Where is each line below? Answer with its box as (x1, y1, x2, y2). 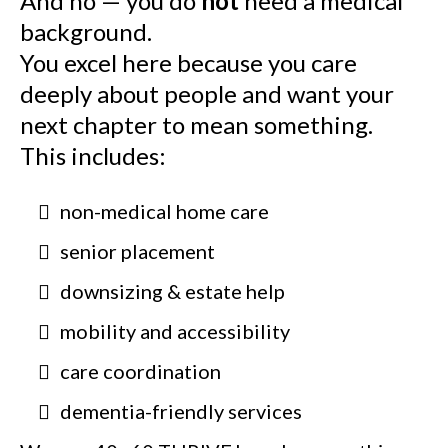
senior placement (60, 238, 215, 263)
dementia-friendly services (60, 398, 302, 423)
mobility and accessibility (60, 318, 290, 343)
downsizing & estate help (60, 278, 285, 303)
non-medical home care (60, 198, 269, 223)
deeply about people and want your (20, 78, 394, 108)
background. (20, 16, 152, 46)
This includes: (20, 140, 166, 170)
